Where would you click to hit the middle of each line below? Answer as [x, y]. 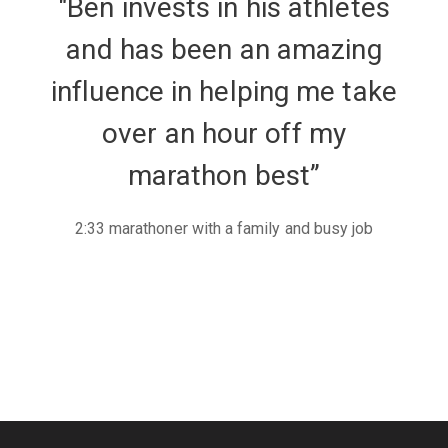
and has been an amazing [224, 49]
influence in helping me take [224, 91]
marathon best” [224, 175]
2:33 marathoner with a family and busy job [224, 228]
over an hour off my [224, 133]
